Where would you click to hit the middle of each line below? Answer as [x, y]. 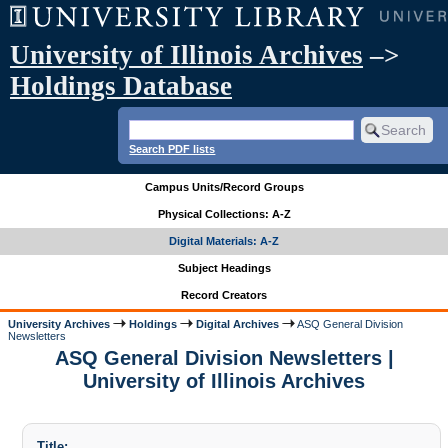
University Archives [59, 323]
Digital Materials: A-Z [224, 241]
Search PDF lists [172, 148]
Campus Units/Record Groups [224, 187]
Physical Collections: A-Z [224, 214]
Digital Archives [238, 323]
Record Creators [224, 295]
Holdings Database [121, 86]
